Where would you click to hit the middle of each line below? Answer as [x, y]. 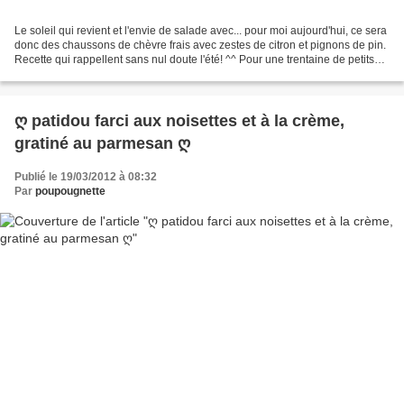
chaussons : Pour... [60, 73]
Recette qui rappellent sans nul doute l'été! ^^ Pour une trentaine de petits [194, 59]
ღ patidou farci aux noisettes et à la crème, [179, 120]
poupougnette [70, 191]
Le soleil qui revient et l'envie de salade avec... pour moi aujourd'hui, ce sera [201, 30]
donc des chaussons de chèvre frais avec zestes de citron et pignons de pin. [200, 45]
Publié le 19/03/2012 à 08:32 [86, 176]
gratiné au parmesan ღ [102, 143]
